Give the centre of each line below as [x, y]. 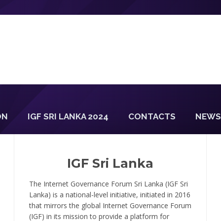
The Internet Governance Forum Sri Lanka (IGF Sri [109, 184]
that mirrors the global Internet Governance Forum [110, 205]
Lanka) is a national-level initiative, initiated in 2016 [110, 194]
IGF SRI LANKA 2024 [68, 116]
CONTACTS [152, 116]
